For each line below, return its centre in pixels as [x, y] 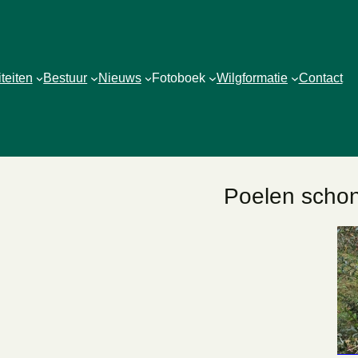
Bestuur [66, 78]
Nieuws [119, 78]
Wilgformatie [252, 78]
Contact [320, 78]
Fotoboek [179, 78]
